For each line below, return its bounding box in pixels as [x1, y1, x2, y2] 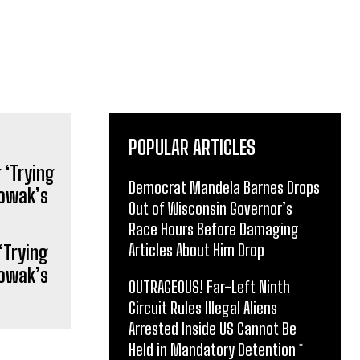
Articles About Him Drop [129, 239, 264, 260]
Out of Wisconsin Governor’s [129, 198, 292, 218]
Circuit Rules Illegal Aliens [129, 297, 277, 317]
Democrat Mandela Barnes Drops [129, 177, 320, 197]
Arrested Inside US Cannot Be [129, 318, 297, 338]
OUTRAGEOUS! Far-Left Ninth [129, 276, 290, 297]
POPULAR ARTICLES [129, 135, 256, 159]
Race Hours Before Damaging [129, 219, 299, 239]
